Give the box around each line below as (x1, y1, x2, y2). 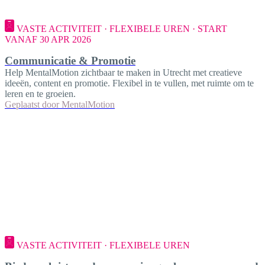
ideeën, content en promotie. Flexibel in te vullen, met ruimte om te (5, 78, 254, 89)
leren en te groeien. (5, 89, 76, 99)
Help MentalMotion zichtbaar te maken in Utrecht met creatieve (5, 67, 242, 78)
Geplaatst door (5, 99, 59, 110)
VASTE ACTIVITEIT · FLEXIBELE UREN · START (17, 24, 227, 34)
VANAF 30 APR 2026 (5, 34, 91, 45)
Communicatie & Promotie (5, 54, 135, 67)
